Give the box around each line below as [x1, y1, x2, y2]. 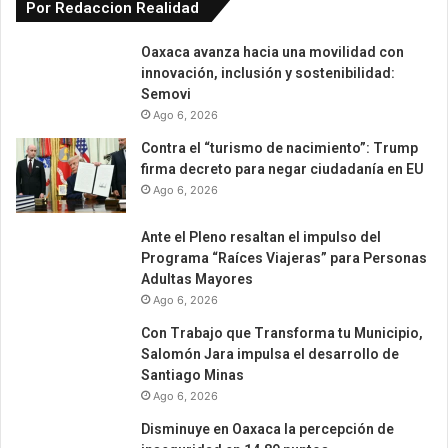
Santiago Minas [141, 367, 244, 384]
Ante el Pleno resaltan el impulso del [141, 229, 381, 246]
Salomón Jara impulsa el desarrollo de [141, 346, 399, 363]
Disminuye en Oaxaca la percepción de [141, 421, 394, 438]
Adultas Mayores [141, 271, 253, 288]
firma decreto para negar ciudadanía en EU [141, 161, 424, 178]
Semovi [141, 86, 191, 103]
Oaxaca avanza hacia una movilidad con [141, 44, 404, 61]
